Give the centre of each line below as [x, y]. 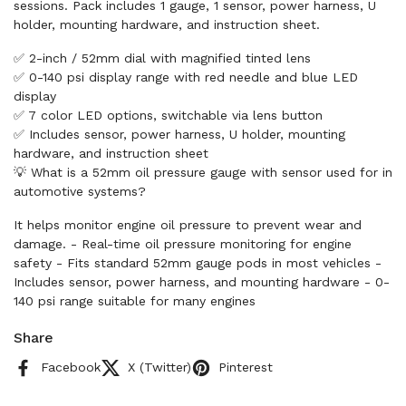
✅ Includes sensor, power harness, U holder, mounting [179, 134]
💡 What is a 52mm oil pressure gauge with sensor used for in [203, 172]
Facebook [71, 367]
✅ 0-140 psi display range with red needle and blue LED [186, 77]
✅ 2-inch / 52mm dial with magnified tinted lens [162, 58]
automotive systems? [80, 191]
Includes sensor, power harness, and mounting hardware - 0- [202, 282]
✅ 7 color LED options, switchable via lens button [168, 115]
